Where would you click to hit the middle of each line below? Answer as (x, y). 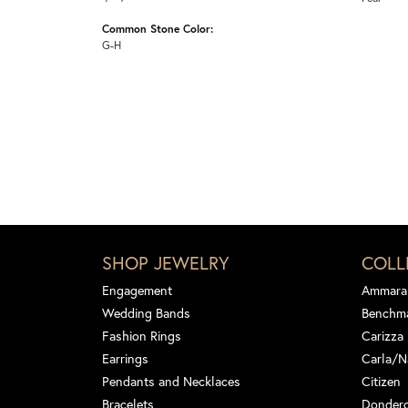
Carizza (382, 335)
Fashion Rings (142, 335)
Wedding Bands (146, 312)
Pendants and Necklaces (171, 381)
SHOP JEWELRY (166, 262)
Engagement (137, 290)
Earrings (125, 358)
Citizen (381, 381)
